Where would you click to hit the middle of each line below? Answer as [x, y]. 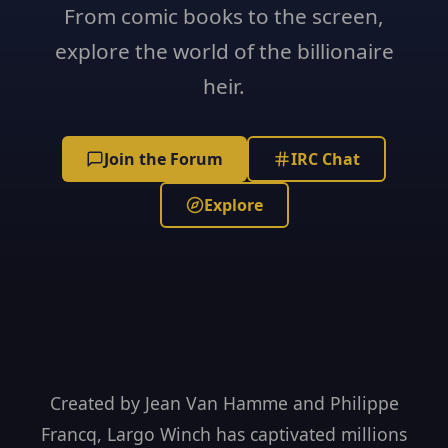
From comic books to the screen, [224, 16]
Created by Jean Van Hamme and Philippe [224, 403]
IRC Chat [325, 159]
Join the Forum [163, 159]
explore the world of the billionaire [224, 51]
